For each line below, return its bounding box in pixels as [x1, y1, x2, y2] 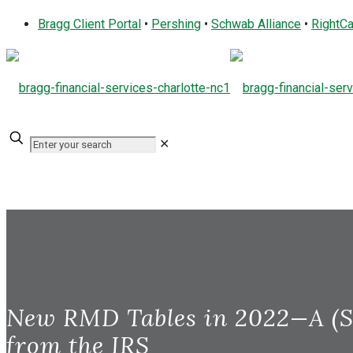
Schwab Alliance [211, 17, 301, 32]
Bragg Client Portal [38, 17, 141, 32]
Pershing [151, 17, 201, 32]
